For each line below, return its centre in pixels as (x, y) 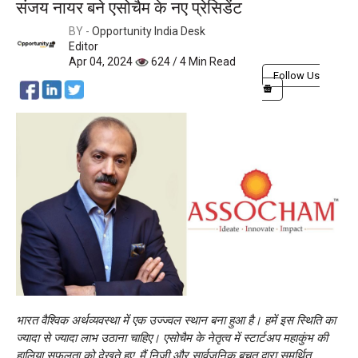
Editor (84, 46)
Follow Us (296, 75)
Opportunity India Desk (149, 31)
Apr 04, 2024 (102, 61)
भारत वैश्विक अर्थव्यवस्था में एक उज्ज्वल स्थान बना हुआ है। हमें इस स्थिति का (176, 321)
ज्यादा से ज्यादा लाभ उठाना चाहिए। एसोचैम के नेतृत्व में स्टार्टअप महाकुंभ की (172, 338)
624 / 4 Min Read (192, 61)
